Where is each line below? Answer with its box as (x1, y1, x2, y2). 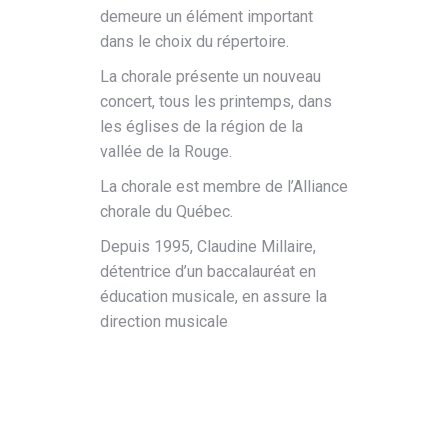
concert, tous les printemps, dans (100, 91, 332, 111)
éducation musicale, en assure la (100, 286, 327, 306)
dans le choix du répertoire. (100, 31, 289, 51)
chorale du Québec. (100, 201, 233, 221)
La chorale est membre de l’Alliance (100, 176, 348, 196)
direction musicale (100, 311, 228, 331)
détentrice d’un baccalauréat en (100, 261, 316, 281)
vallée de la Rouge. (100, 141, 232, 161)
